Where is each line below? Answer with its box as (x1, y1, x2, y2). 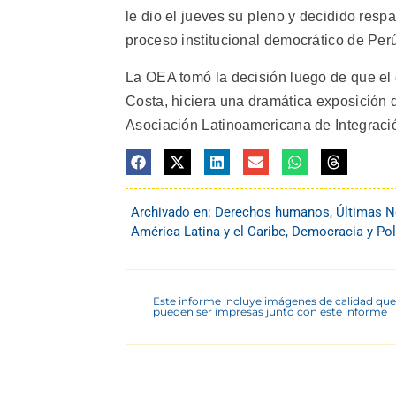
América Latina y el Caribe (131, 224, 286, 240)
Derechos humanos (215, 204, 330, 221)
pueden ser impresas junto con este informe (153, 305, 387, 319)
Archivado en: (131, 204, 215, 221)
